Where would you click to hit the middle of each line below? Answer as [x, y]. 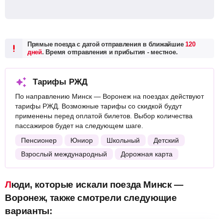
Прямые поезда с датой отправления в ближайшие [107, 44]
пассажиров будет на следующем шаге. [79, 126]
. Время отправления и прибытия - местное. [110, 52]
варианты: [29, 211]
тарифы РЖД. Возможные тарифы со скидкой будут [99, 106]
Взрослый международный [64, 154]
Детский [166, 140]
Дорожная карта [147, 154]
